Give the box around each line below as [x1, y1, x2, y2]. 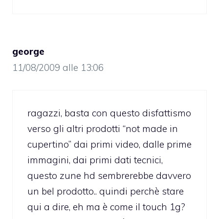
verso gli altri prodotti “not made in [27, 122, 178, 134]
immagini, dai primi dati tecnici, [27, 153, 163, 166]
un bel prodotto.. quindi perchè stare [27, 185, 184, 197]
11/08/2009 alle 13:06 [12, 62, 104, 74]
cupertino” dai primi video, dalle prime [27, 138, 192, 150]
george [12, 45, 44, 58]
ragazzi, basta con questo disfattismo [27, 107, 191, 119]
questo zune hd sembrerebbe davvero [27, 169, 191, 181]
